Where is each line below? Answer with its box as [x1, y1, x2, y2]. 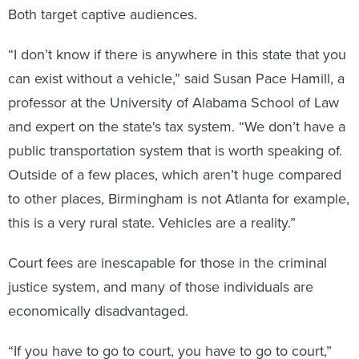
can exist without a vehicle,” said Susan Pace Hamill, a [8, 68, 345, 89]
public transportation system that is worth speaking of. [8, 140, 342, 161]
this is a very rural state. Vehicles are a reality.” [8, 212, 296, 233]
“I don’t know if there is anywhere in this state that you [8, 44, 346, 65]
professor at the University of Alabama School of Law [8, 92, 339, 113]
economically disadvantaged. [8, 301, 188, 321]
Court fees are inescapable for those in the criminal [8, 252, 327, 273]
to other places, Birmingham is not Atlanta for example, [8, 188, 349, 209]
